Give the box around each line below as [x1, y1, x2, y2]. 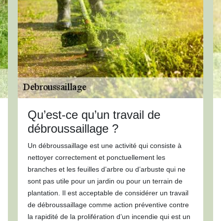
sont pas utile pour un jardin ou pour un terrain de [27, 177, 183, 185]
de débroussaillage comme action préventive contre [27, 201, 189, 209]
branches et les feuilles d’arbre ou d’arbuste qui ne [27, 165, 185, 173]
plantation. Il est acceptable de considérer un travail [27, 189, 188, 197]
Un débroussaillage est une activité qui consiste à [27, 142, 182, 149]
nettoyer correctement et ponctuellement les [27, 153, 165, 161]
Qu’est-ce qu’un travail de [27, 108, 160, 121]
